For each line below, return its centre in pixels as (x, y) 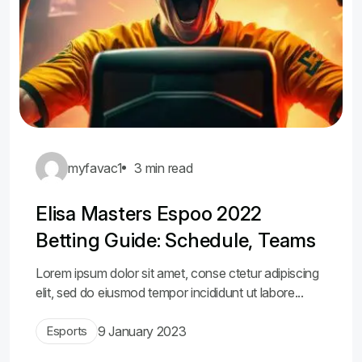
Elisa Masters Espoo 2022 (149, 214)
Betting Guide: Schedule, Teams (176, 240)
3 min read (164, 168)
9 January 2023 (142, 331)
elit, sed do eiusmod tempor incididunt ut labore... (170, 293)
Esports (67, 331)
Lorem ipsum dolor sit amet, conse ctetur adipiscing (177, 273)
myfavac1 (95, 168)
